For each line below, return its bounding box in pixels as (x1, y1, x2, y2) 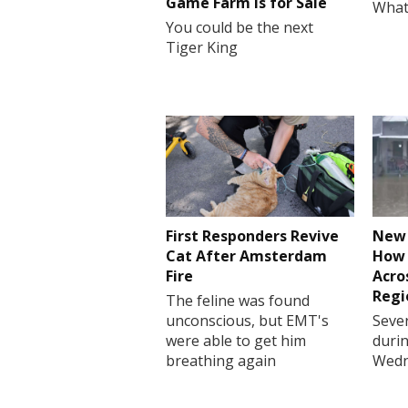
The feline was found (166, 290, 310, 311)
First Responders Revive (166, 225, 339, 246)
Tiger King (166, 36, 238, 57)
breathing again (166, 350, 276, 371)
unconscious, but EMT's (166, 310, 329, 331)
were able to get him (166, 330, 306, 351)
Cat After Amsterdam (166, 245, 327, 266)
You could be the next (166, 16, 313, 37)
